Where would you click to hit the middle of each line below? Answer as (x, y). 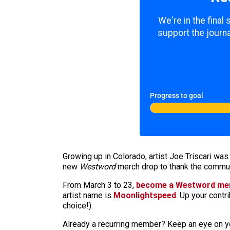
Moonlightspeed (145, 195)
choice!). (78, 206)
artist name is (88, 195)
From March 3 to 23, (99, 185)
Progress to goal (177, 96)
